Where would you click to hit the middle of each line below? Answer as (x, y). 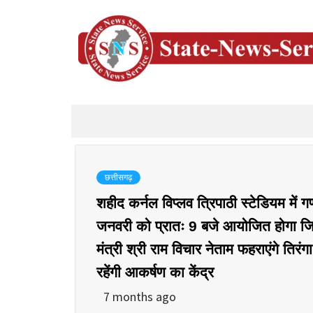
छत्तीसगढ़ (118, 177)
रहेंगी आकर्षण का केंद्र (155, 272)
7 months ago (140, 296)
